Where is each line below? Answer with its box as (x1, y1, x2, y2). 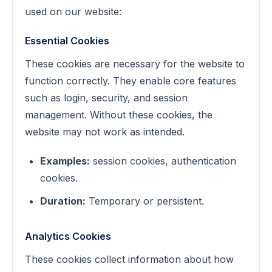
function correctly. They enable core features (25, 75, 236, 87)
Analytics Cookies (25, 230, 111, 242)
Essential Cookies (25, 35, 109, 47)
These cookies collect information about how (25, 253, 234, 265)
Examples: (40, 155, 90, 167)
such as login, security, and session (25, 92, 188, 104)
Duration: (40, 195, 86, 207)
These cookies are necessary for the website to (25, 58, 245, 70)
